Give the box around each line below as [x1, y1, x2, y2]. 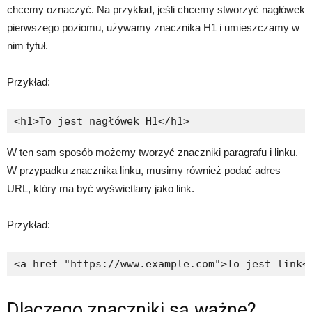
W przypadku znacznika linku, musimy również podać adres [7, 164, 281, 176]
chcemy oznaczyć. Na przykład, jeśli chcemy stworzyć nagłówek [7, 3, 305, 15]
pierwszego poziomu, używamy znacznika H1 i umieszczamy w [7, 22, 299, 33]
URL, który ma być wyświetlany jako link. [7, 182, 194, 194]
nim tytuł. [7, 40, 48, 52]
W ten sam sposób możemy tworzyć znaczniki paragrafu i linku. [7, 146, 298, 158]
